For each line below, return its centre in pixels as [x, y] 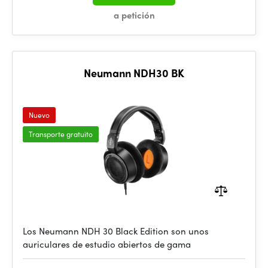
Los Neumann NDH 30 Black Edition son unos [116, 231]
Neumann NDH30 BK [134, 73]
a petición [134, 15]
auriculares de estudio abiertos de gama [107, 244]
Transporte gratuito [61, 134]
